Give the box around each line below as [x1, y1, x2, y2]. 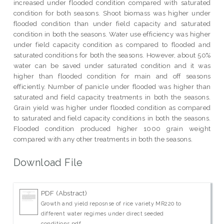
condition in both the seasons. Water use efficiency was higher [13, 29, 211, 38]
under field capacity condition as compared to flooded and [13, 40, 211, 48]
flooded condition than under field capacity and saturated [13, 19, 211, 27]
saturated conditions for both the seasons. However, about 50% [13, 50, 211, 59]
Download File [13, 156, 83, 168]
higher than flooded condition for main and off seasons [13, 71, 211, 80]
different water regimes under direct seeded [40, 210, 164, 217]
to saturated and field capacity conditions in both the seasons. [13, 113, 211, 122]
